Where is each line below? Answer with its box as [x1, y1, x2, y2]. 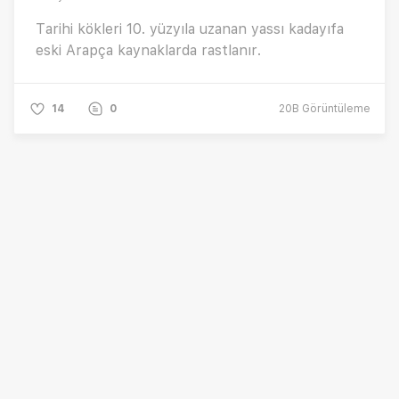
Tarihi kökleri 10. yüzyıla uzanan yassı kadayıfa [36, 20, 344, 37]
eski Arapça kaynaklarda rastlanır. [36, 41, 261, 59]
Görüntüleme [299, 102, 370, 115]
